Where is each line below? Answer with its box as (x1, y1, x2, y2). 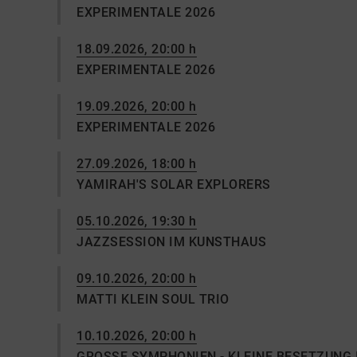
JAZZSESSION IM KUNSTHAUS (76, 234, 266, 249)
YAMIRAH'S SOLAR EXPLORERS (76, 177, 271, 192)
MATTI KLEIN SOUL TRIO (76, 292, 229, 307)
